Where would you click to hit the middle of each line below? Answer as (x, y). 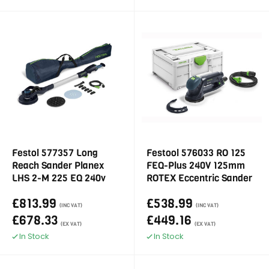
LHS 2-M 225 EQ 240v (59, 178)
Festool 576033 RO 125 (196, 153)
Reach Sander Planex (58, 165)
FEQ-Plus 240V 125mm (196, 165)
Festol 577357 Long (55, 153)
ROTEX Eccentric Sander (199, 178)
